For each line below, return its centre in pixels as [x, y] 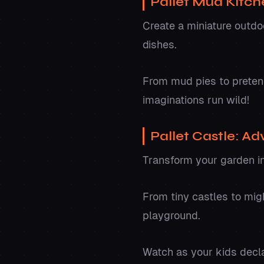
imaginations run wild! [197, 100]
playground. [173, 215]
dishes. [161, 44]
